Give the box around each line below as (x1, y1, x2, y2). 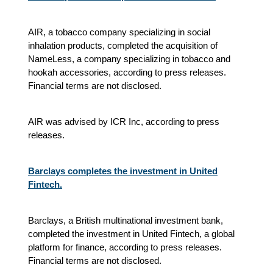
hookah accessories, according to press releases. (28, 66, 226, 77)
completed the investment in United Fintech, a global (28, 228, 235, 239)
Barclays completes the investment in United (28, 165, 218, 176)
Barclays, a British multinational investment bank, (28, 214, 223, 225)
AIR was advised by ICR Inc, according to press (28, 116, 219, 127)
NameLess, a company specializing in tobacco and (28, 53, 230, 64)
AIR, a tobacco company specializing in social (28, 26, 210, 37)
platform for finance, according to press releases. (28, 241, 222, 252)
